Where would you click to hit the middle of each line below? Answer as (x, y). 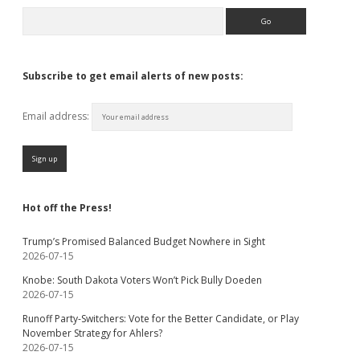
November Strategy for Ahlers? (92, 333)
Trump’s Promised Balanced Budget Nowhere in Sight (144, 241)
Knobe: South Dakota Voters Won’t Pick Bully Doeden (142, 280)
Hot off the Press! (67, 208)
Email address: (57, 116)
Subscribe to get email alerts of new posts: (133, 76)
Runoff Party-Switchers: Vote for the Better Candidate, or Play (161, 319)
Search (37, 13)
